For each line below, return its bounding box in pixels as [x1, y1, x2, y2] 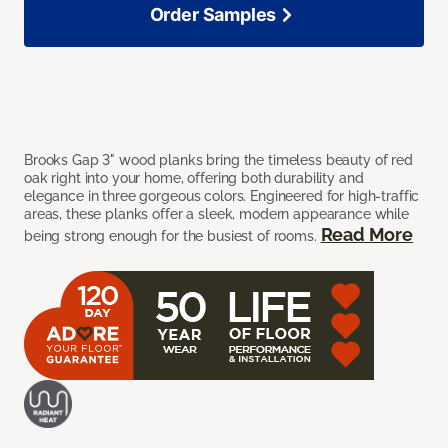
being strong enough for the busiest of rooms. [24, 228, 321, 245]
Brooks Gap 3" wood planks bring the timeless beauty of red [24, 152, 413, 169]
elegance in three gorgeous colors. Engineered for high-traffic [24, 188, 420, 205]
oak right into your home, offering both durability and [24, 170, 364, 187]
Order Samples [149, 4, 277, 26]
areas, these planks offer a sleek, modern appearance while [24, 206, 409, 223]
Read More [320, 224, 413, 246]
